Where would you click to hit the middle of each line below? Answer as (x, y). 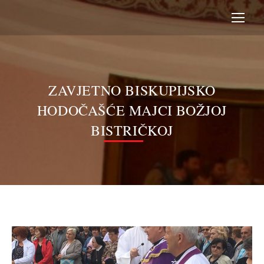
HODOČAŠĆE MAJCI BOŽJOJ (132, 110)
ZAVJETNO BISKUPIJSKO (132, 90)
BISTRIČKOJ (132, 130)
